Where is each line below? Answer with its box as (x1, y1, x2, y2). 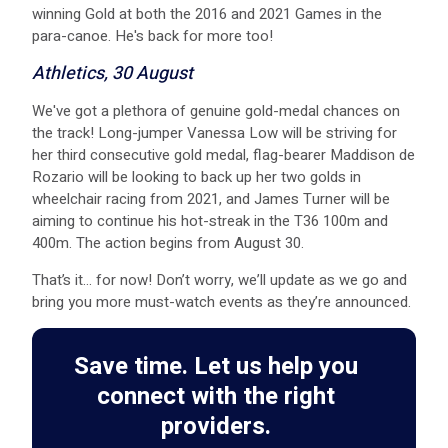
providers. (161, 408, 271, 444)
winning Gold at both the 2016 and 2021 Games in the (32, 2, 382, 25)
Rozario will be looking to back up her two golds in (32, 165, 361, 188)
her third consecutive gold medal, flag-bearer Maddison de (32, 143, 415, 166)
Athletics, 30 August (32, 59, 193, 87)
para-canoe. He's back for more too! (32, 24, 273, 47)
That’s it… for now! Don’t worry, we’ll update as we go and (32, 268, 407, 291)
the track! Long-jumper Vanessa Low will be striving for (32, 121, 397, 144)
